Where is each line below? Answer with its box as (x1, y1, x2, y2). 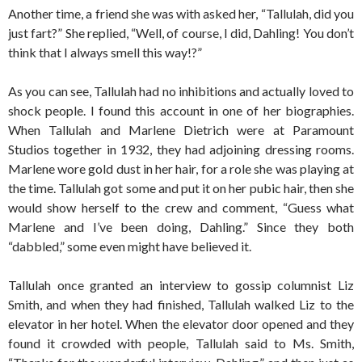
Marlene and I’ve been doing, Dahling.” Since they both (8, 219, 354, 234)
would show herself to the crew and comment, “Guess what (8, 200, 354, 215)
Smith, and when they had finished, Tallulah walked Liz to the (8, 297, 354, 312)
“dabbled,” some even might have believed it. (8, 238, 251, 254)
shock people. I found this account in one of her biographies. (8, 103, 354, 118)
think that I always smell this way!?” (8, 44, 202, 60)
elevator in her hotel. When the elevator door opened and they (8, 316, 354, 331)
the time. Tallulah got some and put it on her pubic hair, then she (8, 180, 354, 196)
